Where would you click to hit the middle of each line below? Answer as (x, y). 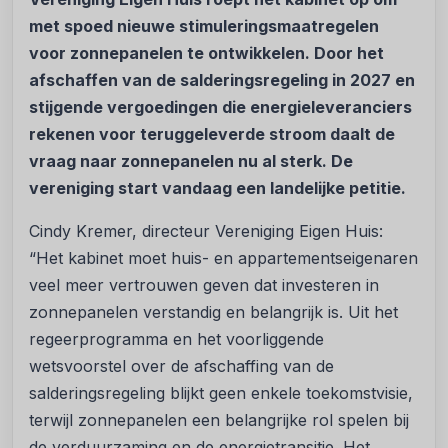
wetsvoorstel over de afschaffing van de (181, 366)
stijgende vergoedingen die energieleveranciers (220, 107)
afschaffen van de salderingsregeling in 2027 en (222, 80)
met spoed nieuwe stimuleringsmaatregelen (204, 26)
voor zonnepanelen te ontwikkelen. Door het (206, 53)
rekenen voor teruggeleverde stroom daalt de (212, 134)
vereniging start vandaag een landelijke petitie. (217, 188)
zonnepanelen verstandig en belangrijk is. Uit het (213, 312)
